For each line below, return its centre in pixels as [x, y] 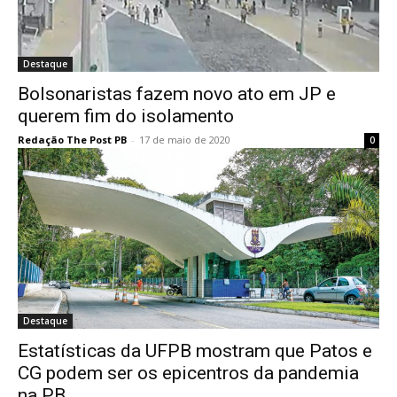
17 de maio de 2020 [185, 140]
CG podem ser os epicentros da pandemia [188, 374]
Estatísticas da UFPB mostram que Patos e [195, 351]
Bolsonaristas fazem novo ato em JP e [177, 94]
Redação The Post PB [72, 140]
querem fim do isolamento [126, 117]
